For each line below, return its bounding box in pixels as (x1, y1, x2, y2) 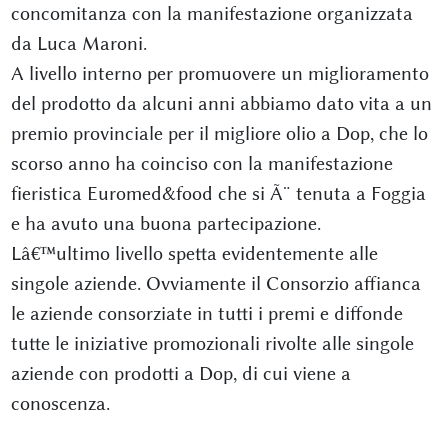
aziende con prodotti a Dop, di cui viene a (10, 362, 351, 385)
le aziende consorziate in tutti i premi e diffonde (10, 302, 403, 325)
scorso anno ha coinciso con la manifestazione (10, 152, 393, 175)
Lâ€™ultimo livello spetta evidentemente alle (10, 242, 378, 265)
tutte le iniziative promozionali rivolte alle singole (10, 332, 414, 355)
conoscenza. (10, 392, 110, 415)
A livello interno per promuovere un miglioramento (10, 62, 429, 85)
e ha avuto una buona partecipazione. (10, 212, 321, 235)
